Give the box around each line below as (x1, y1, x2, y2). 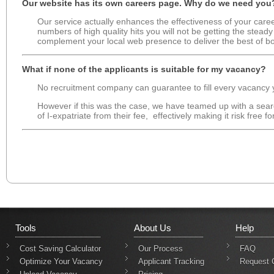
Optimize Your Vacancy (20, 257, 103, 266)
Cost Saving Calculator (20, 244, 101, 253)
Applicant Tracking (138, 257, 204, 266)
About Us (134, 223, 171, 233)
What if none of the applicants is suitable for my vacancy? (22, 64, 266, 74)
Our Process (138, 244, 183, 253)
